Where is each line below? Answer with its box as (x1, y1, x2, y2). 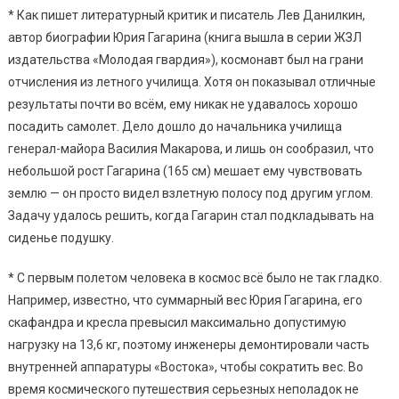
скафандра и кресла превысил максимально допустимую (7, 314, 346, 330)
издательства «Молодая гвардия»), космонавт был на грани (7, 52, 363, 67)
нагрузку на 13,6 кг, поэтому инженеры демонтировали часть (7, 337, 370, 352)
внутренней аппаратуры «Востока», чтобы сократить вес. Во (7, 359, 363, 374)
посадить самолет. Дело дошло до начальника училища (7, 118, 342, 134)
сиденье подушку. (7, 230, 114, 245)
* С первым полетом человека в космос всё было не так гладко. (7, 270, 382, 285)
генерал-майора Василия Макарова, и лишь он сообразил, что (7, 141, 374, 156)
